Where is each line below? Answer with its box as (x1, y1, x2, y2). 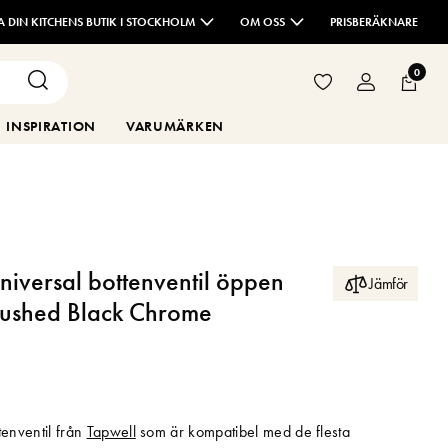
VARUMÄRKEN (125, 117, 224, 135)
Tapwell (86, 421, 136, 442)
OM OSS (240, 14, 285, 30)
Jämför (369, 272, 408, 294)
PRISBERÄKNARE (330, 14, 418, 30)
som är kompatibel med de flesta (135, 421, 351, 442)
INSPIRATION (6, 117, 96, 135)
